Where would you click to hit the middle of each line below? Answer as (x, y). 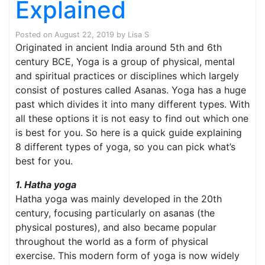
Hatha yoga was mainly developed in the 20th (119, 199)
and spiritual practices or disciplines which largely (127, 76)
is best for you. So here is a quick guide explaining (129, 133)
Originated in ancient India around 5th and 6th (119, 48)
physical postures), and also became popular (116, 227)
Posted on (35, 35)
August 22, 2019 (84, 35)
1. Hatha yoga (46, 185)
